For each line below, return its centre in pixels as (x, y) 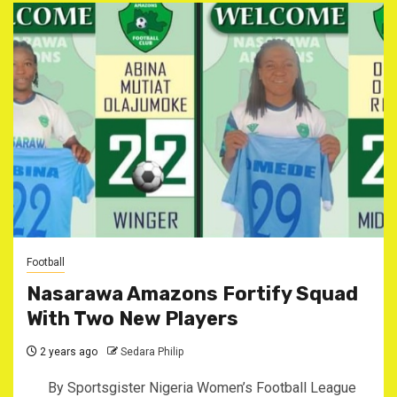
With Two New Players (132, 319)
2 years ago (67, 352)
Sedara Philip (152, 352)
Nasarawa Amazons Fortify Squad (192, 294)
